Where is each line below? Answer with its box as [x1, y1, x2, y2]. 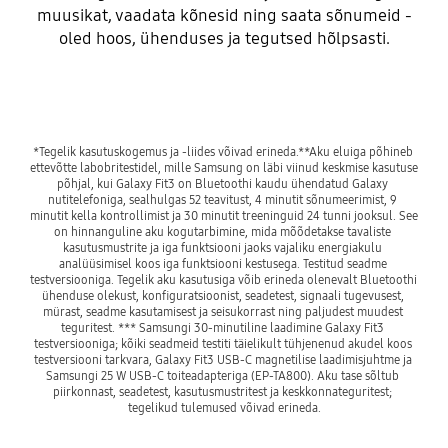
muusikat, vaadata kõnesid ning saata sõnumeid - [36, 4, 412, 26]
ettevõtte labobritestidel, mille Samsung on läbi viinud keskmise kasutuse [29, 160, 418, 176]
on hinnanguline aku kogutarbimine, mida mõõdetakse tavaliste [54, 224, 391, 240]
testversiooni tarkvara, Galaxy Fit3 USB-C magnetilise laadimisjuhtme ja [33, 352, 412, 368]
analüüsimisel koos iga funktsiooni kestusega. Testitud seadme [58, 256, 387, 272]
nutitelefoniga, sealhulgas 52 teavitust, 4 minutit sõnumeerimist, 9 [48, 192, 397, 208]
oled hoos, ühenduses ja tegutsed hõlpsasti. [58, 27, 390, 49]
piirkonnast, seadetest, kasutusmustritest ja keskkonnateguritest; [53, 384, 392, 400]
